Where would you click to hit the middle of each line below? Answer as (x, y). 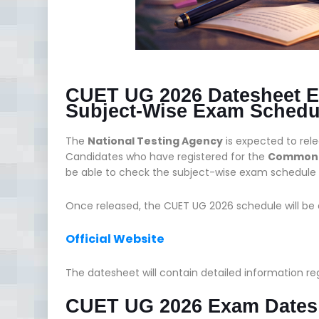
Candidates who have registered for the (167, 156)
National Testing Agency (155, 141)
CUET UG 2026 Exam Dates (192, 306)
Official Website (115, 239)
